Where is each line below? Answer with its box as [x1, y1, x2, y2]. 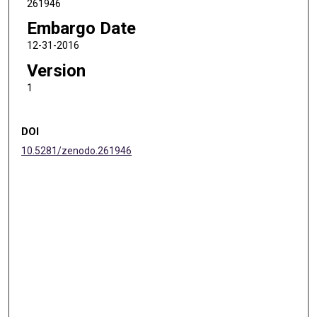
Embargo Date [26, 18, 136, 39]
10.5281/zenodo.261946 [21, 144, 132, 156]
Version [26, 61, 86, 81]
